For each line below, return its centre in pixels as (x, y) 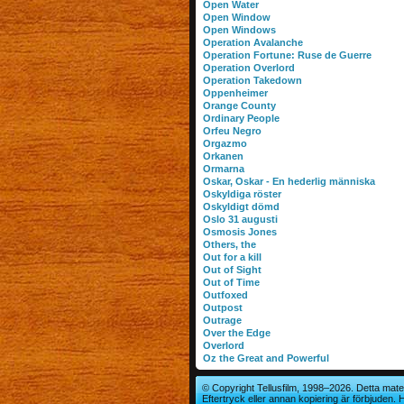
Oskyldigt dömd (241, 207)
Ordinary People (241, 118)
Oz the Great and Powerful (266, 358)
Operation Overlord (248, 68)
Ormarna (223, 169)
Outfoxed (225, 295)
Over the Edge (236, 333)
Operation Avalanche (252, 42)
